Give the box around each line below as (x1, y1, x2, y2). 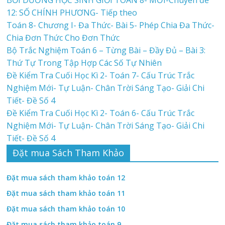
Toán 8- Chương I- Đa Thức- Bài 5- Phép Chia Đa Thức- (7, 19, 215, 31)
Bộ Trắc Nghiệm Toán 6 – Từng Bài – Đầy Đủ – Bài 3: (7, 44, 206, 56)
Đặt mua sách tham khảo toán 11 (7, 188, 126, 198)
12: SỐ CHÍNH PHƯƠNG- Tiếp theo (7, 7, 142, 18)
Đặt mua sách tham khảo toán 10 (7, 203, 126, 213)
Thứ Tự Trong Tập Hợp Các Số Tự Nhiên (7, 57, 162, 68)
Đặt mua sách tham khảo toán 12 (7, 172, 126, 182)
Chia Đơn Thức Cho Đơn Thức (7, 32, 120, 43)
